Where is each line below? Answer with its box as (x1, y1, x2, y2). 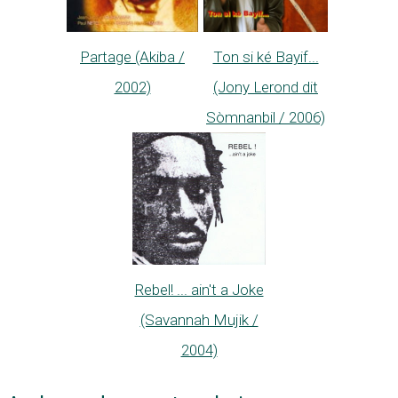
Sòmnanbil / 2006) (206, 107, 325, 126)
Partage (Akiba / (80, 47, 185, 66)
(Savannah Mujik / (139, 310, 259, 329)
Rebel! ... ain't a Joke (134, 280, 264, 298)
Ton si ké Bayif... (212, 47, 319, 66)
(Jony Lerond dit (213, 77, 318, 96)
